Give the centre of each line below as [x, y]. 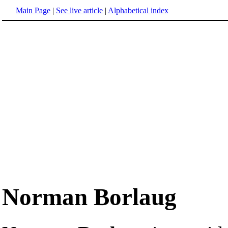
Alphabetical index [138, 10]
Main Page [33, 10]
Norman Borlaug [89, 197]
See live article [79, 10]
